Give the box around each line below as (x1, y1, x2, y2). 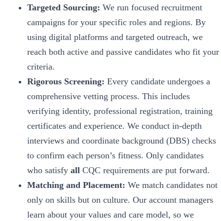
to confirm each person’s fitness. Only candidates (27, 150, 204, 160)
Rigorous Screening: (27, 76, 105, 86)
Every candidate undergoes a (104, 76, 210, 86)
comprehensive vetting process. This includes (27, 91, 190, 101)
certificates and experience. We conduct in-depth (27, 120, 202, 131)
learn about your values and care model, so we (27, 209, 194, 220)
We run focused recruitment (100, 2, 202, 12)
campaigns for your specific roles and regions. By (27, 17, 206, 27)
